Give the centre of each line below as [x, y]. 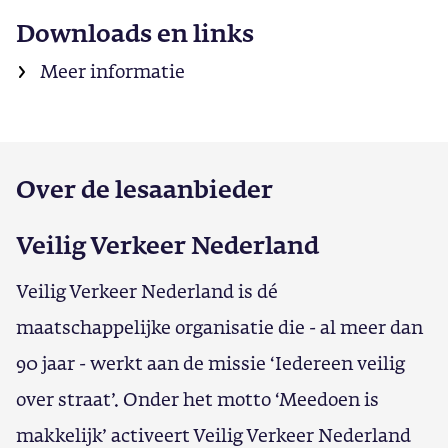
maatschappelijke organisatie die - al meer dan [219, 327]
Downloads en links [135, 33]
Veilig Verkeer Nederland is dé [147, 291]
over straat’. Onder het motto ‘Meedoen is [197, 399]
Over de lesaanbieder [144, 189]
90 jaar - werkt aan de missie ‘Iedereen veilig [210, 363]
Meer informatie [112, 71]
